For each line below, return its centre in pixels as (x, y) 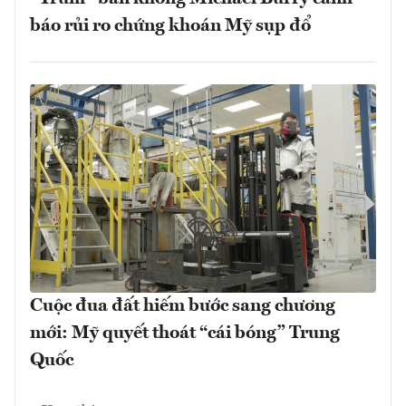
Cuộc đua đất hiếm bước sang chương (183, 306)
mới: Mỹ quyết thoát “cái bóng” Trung (185, 333)
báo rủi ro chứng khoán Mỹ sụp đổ (170, 27)
